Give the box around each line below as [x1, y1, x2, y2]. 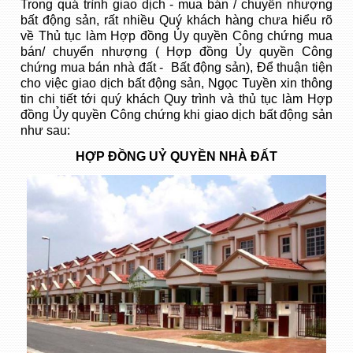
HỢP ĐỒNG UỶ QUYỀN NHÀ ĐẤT [75, 150, 277, 163]
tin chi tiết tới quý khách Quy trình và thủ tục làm [20, 92, 307, 106]
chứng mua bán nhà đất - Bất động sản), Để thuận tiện [20, 61, 333, 74]
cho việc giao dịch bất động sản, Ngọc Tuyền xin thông [20, 76, 333, 90]
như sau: [20, 124, 71, 137]
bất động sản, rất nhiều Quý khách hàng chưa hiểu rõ [20, 13, 333, 27]
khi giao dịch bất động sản [180, 108, 333, 121]
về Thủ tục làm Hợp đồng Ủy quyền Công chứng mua [20, 29, 333, 43]
